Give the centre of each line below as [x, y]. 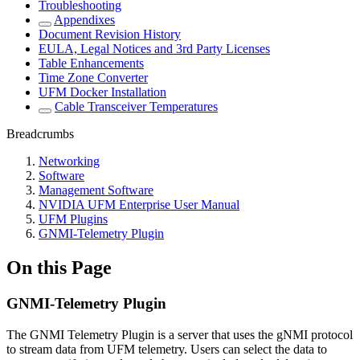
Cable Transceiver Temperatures [136, 107]
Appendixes [84, 20]
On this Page [59, 268]
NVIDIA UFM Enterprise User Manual [139, 205]
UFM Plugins [73, 219]
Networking [69, 162]
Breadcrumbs [40, 134]
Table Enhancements [91, 63]
